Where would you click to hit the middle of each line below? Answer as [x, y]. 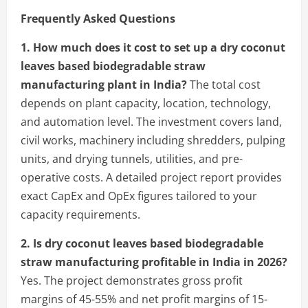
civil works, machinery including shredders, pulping [153, 140]
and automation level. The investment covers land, [151, 121]
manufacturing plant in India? [104, 84]
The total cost [224, 84]
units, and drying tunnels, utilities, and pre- [132, 158]
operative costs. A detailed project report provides [151, 177]
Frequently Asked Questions [98, 18]
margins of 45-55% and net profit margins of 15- [144, 299]
